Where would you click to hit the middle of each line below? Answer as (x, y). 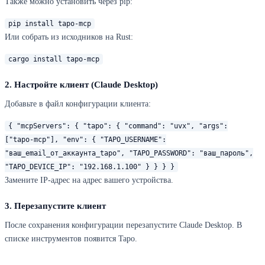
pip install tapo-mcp (50, 24)
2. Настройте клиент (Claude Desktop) (81, 85)
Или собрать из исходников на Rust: (69, 37)
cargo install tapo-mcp (54, 59)
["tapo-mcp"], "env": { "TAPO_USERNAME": (85, 140)
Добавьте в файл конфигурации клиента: (78, 104)
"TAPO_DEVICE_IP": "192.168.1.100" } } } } (90, 167)
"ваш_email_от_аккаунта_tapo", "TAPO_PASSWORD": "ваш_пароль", (129, 153)
